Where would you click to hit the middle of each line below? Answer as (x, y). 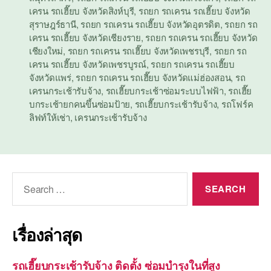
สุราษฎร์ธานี (53, 24)
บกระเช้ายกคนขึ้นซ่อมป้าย (80, 103)
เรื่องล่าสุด (47, 234)
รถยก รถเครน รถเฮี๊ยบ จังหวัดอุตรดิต (150, 24)
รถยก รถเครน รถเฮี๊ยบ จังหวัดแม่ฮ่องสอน (153, 77)
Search (24, 179)
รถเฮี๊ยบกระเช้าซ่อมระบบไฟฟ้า (165, 90)
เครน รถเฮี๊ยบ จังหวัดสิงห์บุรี (82, 10)
